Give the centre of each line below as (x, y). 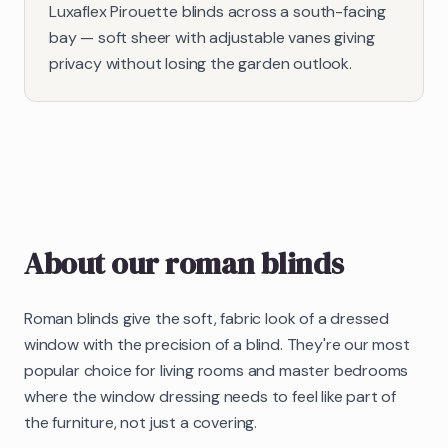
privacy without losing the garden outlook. (200, 63)
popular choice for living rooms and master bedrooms (216, 370)
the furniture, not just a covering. (141, 422)
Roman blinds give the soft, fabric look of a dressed (207, 318)
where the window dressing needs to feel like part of (210, 396)
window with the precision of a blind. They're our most (217, 344)
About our (94, 263)
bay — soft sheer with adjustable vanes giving (212, 37)
